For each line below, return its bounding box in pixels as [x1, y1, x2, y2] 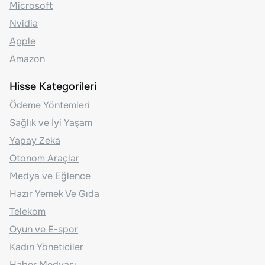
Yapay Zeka [9, 134, 60, 147]
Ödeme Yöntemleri [9, 98, 90, 111]
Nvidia [9, 17, 38, 30]
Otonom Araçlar [9, 151, 79, 164]
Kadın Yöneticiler [9, 240, 83, 253]
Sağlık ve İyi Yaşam [9, 116, 92, 129]
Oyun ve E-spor [9, 222, 78, 235]
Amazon [9, 52, 45, 65]
